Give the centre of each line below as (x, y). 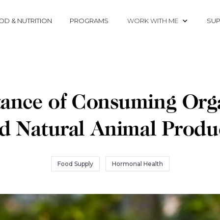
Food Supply (75, 164)
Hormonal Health (137, 164)
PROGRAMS (89, 21)
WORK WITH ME (153, 21)
